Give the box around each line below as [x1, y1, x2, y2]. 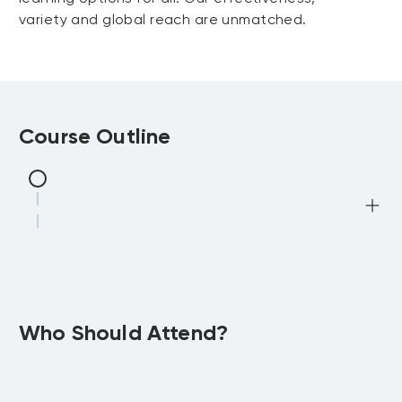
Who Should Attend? [19, 319, 229, 345]
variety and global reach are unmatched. [19, 11, 307, 28]
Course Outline [19, 123, 171, 149]
